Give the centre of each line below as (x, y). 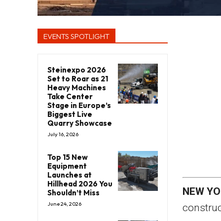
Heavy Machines (77, 88)
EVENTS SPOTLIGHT (76, 37)
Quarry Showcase (80, 123)
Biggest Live (70, 114)
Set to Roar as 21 (78, 79)
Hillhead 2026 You (80, 184)
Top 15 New (68, 157)
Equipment (67, 166)
